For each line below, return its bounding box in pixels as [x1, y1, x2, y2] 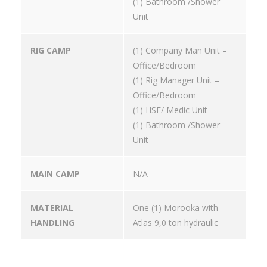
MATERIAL [30, 202, 73, 214]
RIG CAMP [30, 45, 71, 57]
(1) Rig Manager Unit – [133, 74, 219, 86]
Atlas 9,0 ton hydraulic [133, 217, 218, 229]
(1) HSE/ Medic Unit [133, 104, 207, 116]
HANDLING [30, 217, 74, 229]
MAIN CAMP [30, 168, 80, 180]
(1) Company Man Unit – [133, 45, 227, 57]
